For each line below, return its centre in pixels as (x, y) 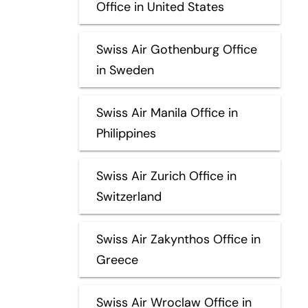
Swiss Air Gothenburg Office (176, 49)
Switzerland (129, 196)
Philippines (126, 133)
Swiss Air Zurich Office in (166, 176)
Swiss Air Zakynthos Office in (178, 239)
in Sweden (125, 70)
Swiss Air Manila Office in (167, 112)
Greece (117, 260)
